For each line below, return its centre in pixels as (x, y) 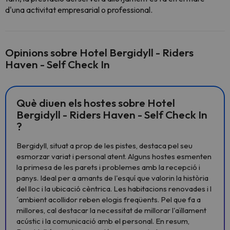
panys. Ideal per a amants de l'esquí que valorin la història (112, 178)
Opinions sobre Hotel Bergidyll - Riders (99, 52)
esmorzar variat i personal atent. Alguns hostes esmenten (114, 156)
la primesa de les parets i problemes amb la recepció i (108, 167)
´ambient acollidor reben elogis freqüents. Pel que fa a (109, 199)
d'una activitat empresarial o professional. (79, 10)
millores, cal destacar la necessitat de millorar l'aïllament (111, 210)
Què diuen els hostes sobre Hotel (96, 103)
